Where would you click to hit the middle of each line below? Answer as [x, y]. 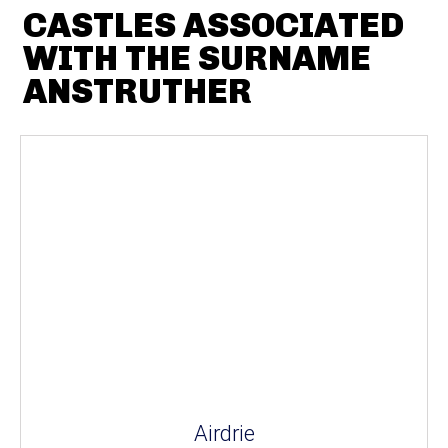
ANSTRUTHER [138, 91]
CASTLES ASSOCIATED [214, 25]
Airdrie [224, 433]
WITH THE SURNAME [197, 58]
